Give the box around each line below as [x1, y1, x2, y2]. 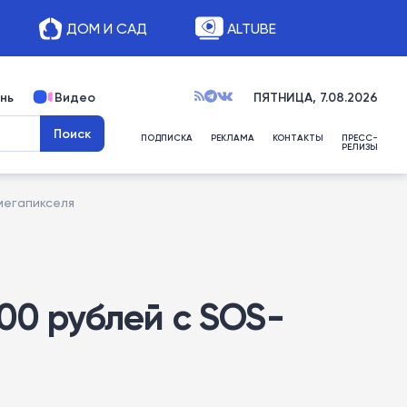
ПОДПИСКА [141, 132, 193, 144]
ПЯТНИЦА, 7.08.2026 [253, 89, 378, 105]
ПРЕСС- [342, 132, 378, 144]
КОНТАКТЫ [273, 132, 323, 144]
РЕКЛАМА [211, 132, 254, 144]
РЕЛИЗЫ [342, 141, 378, 153]
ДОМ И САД [65, 19, 147, 37]
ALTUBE [226, 19, 276, 37]
